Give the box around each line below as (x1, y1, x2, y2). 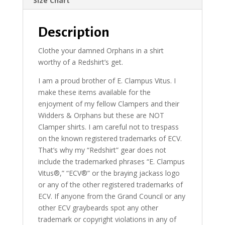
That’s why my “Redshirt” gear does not (38, 145, 166, 155)
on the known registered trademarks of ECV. (38, 134, 182, 143)
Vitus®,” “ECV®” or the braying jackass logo (38, 168, 180, 178)
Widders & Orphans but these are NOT (38, 110, 164, 120)
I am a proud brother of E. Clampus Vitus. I (38, 76, 176, 85)
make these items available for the (38, 87, 151, 97)
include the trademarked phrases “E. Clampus (38, 157, 185, 166)
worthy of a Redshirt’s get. (38, 57, 123, 67)
